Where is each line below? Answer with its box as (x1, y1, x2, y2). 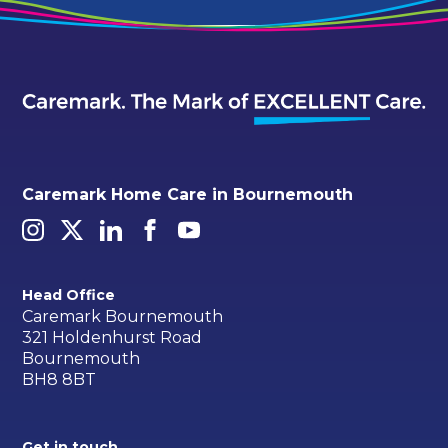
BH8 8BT (22, 369, 97, 389)
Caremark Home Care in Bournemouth (22, 184, 354, 204)
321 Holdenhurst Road (22, 327, 203, 347)
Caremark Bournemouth (22, 306, 224, 326)
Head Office (22, 286, 116, 305)
